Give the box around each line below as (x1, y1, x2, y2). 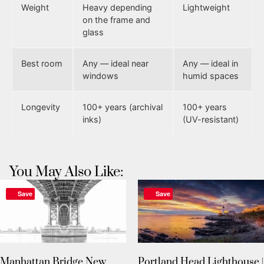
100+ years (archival (82, 101, 163, 112)
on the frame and (82, 14, 150, 25)
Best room (21, 58, 62, 68)
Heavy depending (82, 2, 152, 12)
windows (82, 70, 118, 81)
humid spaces (183, 70, 239, 81)
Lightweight (183, 2, 230, 12)
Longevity (21, 101, 60, 112)
